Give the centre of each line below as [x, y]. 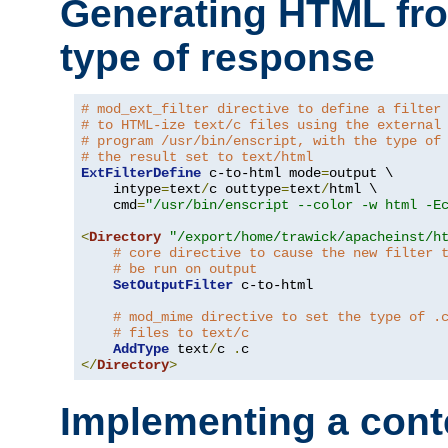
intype [121, 188]
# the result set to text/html [197, 156]
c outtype [245, 188]
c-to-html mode [261, 172]
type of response [217, 57]
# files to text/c [181, 332]
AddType [141, 348]
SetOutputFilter [173, 284]
